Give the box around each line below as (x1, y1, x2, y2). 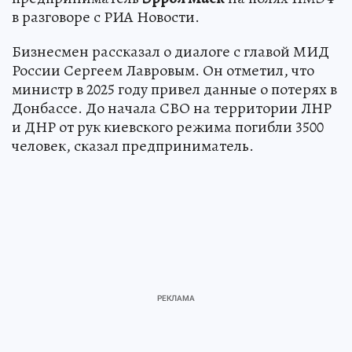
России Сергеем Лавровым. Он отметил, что (12, 60, 314, 82)
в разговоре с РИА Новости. (12, 6, 200, 28)
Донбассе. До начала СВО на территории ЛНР (12, 97, 332, 119)
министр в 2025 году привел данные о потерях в (12, 79, 337, 101)
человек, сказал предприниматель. (12, 135, 254, 157)
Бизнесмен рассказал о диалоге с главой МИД (12, 41, 329, 63)
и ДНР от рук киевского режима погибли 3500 (12, 116, 324, 138)
